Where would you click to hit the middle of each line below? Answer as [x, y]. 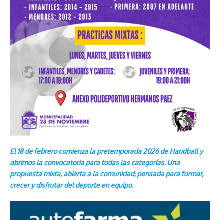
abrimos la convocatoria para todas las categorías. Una [95, 162]
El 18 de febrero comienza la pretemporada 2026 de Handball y [106, 151]
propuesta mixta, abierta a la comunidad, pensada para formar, [107, 174]
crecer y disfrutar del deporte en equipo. [71, 185]
